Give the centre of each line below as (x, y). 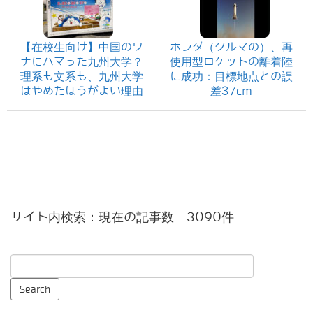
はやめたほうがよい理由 (81, 92)
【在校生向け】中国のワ (81, 48)
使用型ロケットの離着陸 (231, 62)
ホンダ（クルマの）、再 (231, 48)
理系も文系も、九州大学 (81, 77)
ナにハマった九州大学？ (81, 62)
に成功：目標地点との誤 (231, 77)
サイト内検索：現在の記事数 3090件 (122, 217)
